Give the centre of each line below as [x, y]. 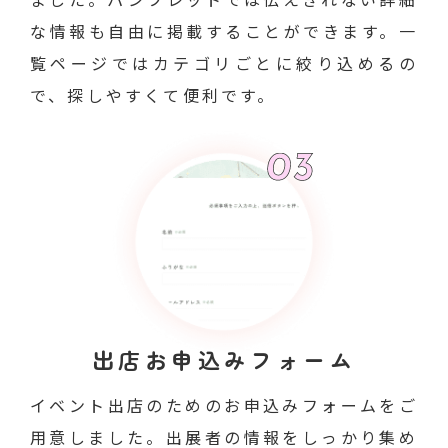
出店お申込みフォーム [224, 359]
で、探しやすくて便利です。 [153, 95]
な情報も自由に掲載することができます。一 [224, 31]
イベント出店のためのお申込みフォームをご [224, 405]
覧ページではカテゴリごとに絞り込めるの [224, 63]
